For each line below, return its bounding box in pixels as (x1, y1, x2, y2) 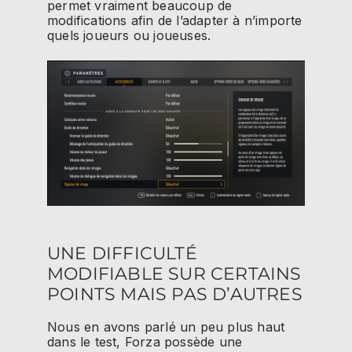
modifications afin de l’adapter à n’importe (47, 12, 302, 28)
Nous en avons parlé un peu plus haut (47, 319, 285, 335)
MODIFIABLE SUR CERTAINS (47, 262, 302, 284)
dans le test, (47, 334, 125, 350)
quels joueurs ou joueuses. (47, 27, 211, 43)
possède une (159, 334, 243, 350)
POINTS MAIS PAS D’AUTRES (47, 283, 302, 305)
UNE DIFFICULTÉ (47, 242, 197, 264)
